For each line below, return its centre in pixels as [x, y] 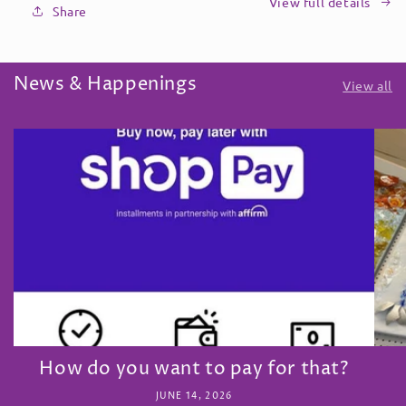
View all [367, 86]
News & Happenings [106, 85]
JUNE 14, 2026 [194, 396]
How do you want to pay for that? [194, 369]
